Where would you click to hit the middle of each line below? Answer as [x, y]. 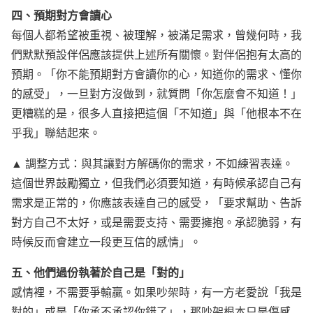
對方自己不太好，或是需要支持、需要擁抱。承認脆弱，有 [156, 222]
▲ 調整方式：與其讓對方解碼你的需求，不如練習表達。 [152, 163]
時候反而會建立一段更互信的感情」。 [106, 241]
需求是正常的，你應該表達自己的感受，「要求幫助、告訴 [156, 202]
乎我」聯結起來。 [56, 132]
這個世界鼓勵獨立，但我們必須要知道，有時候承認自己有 [156, 183]
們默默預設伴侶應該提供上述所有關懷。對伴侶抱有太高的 [156, 54]
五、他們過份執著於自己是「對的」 [101, 272]
